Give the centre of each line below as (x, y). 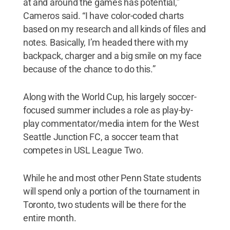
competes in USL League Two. (83, 150)
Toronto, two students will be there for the (105, 204)
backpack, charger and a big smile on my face (112, 55)
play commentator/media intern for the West (111, 123)
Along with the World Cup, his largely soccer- (110, 97)
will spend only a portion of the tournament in (111, 191)
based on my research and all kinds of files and (114, 29)
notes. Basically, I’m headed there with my (106, 42)
